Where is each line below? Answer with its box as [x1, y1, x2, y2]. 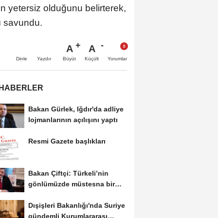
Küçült [85, 56, 99, 62]
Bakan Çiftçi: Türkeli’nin [28, 169, 109, 178]
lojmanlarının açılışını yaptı [28, 116, 118, 124]
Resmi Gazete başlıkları [28, 137, 106, 145]
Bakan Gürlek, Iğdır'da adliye [28, 105, 124, 113]
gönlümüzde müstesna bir [28, 180, 115, 188]
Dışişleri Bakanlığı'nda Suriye [28, 201, 125, 209]
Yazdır [37, 56, 51, 62]
